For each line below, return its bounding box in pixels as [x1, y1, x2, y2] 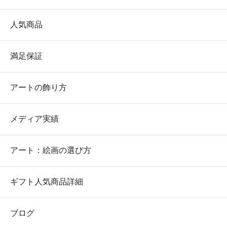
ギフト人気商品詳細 [10, 177, 83, 186]
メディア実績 [10, 114, 59, 123]
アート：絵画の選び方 [10, 145, 91, 155]
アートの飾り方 [10, 83, 67, 92]
